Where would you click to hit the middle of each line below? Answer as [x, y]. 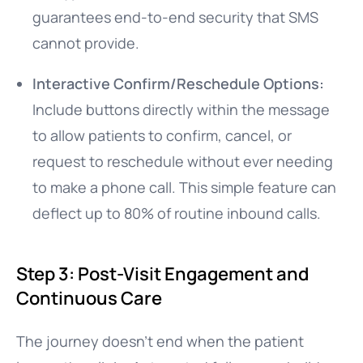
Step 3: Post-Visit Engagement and [162, 274]
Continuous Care [89, 298]
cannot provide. [86, 43]
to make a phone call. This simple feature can [184, 187]
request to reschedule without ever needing [183, 161]
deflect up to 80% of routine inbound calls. [177, 213]
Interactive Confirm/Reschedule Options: [178, 83]
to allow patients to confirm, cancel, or [162, 135]
